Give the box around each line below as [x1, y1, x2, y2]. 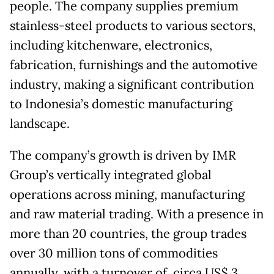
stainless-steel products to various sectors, [10, 18, 256, 34]
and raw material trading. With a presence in [10, 206, 264, 223]
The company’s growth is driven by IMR [10, 147, 236, 164]
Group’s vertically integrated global [10, 167, 212, 183]
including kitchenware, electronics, [10, 37, 212, 54]
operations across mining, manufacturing [10, 187, 245, 203]
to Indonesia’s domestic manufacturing [10, 96, 232, 113]
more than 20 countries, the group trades [10, 226, 246, 242]
